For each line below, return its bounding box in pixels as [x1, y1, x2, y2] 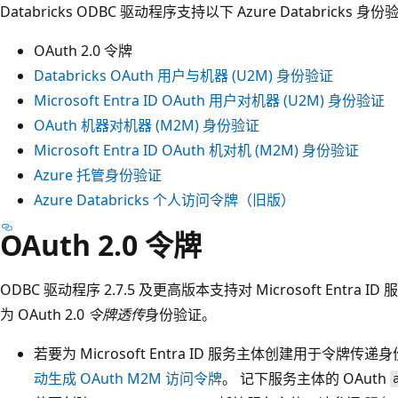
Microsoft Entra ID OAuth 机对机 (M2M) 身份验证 [34, 139, 359, 160]
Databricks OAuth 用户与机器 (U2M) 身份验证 [34, 65, 333, 85]
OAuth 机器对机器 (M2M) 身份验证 [34, 115, 259, 135]
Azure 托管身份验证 [34, 164, 162, 185]
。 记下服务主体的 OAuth [222, 368, 390, 388]
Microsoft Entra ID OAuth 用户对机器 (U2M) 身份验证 [34, 90, 385, 110]
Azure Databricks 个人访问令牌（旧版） [34, 189, 295, 210]
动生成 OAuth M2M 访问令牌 [34, 368, 222, 388]
